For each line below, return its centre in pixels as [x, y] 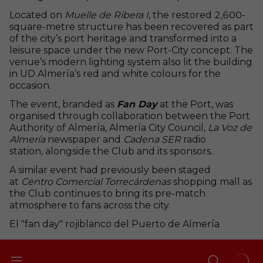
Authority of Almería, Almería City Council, [109, 128]
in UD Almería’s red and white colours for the [115, 74]
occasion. [30, 85]
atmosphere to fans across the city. [90, 205]
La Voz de [230, 128]
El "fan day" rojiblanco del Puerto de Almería [114, 224]
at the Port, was [195, 104]
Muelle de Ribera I [107, 15]
